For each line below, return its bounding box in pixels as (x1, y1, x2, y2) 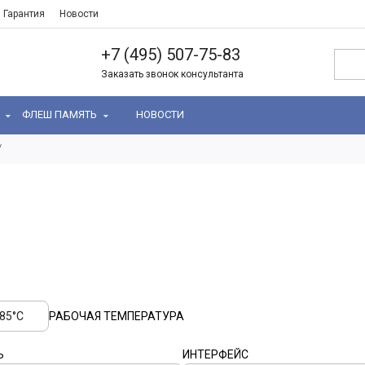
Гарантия (3, 8, 45, 20)
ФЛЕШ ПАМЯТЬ (22, 108, 99, 121)
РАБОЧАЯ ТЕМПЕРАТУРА (49, 310, 184, 323)
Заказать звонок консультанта (101, 68, 244, 80)
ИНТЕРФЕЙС (182, 348, 248, 361)
